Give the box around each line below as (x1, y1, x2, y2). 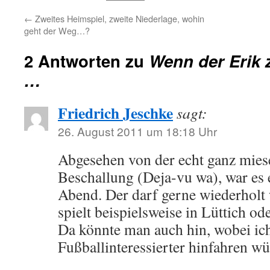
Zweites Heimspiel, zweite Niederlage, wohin (33, 12, 204, 25)
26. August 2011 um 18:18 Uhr (58, 123, 217, 139)
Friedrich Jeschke (58, 101, 173, 124)
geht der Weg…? (24, 24, 90, 37)
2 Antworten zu (24, 49, 149, 72)
